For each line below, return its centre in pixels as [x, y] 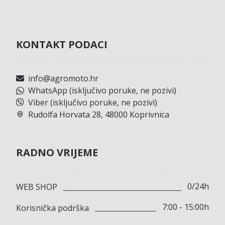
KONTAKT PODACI [62, 44]
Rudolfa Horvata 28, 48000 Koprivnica [99, 114]
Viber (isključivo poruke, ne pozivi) [93, 102]
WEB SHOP [37, 187]
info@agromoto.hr [64, 78]
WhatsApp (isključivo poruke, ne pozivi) [102, 90]
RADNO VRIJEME [57, 152]
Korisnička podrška [53, 208]
